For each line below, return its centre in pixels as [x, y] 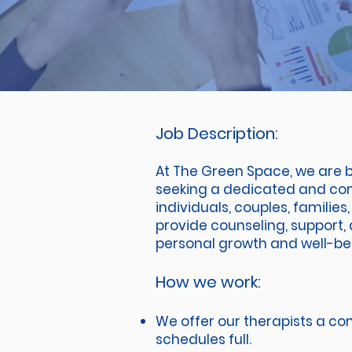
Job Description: [219, 134]
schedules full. [205, 339]
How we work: [210, 282]
